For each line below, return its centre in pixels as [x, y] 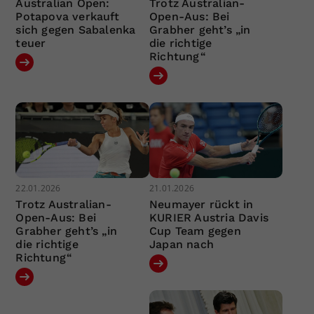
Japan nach [181, 244]
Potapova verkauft [67, 17]
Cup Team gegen [195, 231]
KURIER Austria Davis [209, 217]
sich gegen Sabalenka [76, 30]
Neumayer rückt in [201, 204]
